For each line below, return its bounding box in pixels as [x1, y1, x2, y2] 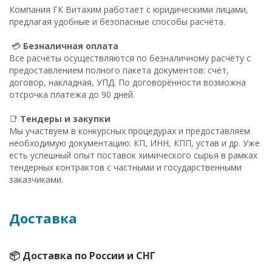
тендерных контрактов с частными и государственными [9, 161, 242, 173]
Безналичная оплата [23, 40, 118, 52]
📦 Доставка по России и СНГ [9, 249, 155, 262]
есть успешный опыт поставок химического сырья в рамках [9, 149, 257, 161]
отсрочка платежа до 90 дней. [9, 89, 135, 100]
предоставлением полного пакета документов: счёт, [9, 64, 229, 76]
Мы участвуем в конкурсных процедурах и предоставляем [9, 125, 250, 137]
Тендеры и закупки [20, 113, 110, 124]
